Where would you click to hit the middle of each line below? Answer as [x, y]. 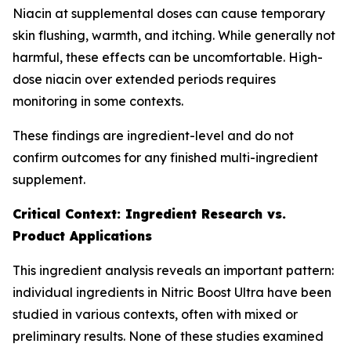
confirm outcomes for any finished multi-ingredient [165, 157]
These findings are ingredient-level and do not [153, 136]
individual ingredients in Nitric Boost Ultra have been [172, 292]
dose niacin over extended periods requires [144, 79]
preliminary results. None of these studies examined [168, 336]
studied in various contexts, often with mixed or [155, 314]
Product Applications [82, 236]
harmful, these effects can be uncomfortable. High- [168, 57]
